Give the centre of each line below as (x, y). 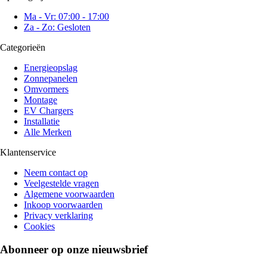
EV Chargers (49, 110)
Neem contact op (56, 172)
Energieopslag (51, 67)
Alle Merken (48, 132)
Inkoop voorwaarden (63, 204)
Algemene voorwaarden (69, 194)
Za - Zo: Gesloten (57, 27)
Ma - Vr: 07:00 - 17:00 (66, 16)
